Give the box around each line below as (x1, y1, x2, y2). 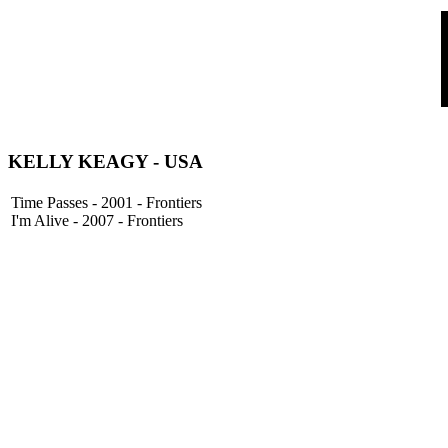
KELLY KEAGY (8, 150, 148, 172)
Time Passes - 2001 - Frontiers (11, 194, 202, 212)
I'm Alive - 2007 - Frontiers (11, 212, 183, 230)
